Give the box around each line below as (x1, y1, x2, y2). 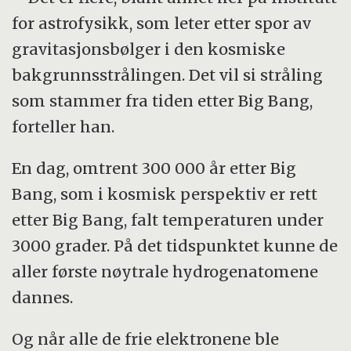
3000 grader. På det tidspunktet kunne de (12, 235, 338, 255)
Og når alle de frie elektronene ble (12, 328, 280, 349)
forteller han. (12, 117, 115, 137)
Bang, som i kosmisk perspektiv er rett (12, 183, 318, 204)
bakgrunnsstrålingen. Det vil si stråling (12, 65, 324, 85)
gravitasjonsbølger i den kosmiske (12, 39, 286, 60)
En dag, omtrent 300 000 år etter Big (12, 157, 297, 178)
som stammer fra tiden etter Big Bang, (12, 91, 313, 111)
